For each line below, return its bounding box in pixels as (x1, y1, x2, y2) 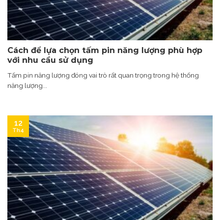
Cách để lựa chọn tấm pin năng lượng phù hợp (7, 45, 202, 55)
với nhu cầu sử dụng (7, 55, 93, 65)
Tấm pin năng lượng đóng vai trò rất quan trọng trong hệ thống (7, 71, 199, 79)
